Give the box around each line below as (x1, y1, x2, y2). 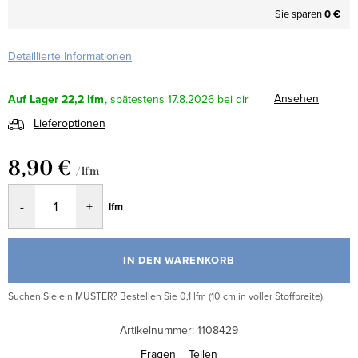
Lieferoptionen (34, 115, 105, 132)
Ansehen (274, 90, 319, 106)
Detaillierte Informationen (8, 48, 132, 64)
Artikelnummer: (120, 322, 194, 339)
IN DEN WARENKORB (123, 253, 235, 268)
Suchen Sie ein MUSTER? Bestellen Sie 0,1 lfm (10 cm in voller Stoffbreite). (8, 289, 325, 304)
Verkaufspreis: (7, 183, 78, 200)
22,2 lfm (62, 91, 104, 109)
